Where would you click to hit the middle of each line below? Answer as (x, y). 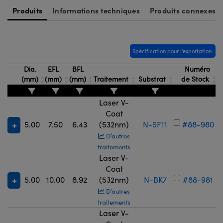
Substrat (152, 79)
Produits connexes (182, 10)
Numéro (196, 69)
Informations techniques (96, 10)
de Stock (196, 79)
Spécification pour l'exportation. (173, 51)
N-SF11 (155, 124)
